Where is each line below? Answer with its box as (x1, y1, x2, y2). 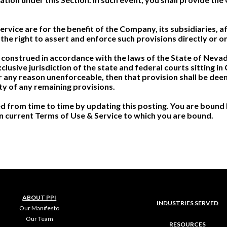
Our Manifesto (19, 204, 60, 212)
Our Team (25, 215, 53, 222)
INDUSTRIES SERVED (157, 199, 219, 207)
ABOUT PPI (22, 194, 57, 201)
